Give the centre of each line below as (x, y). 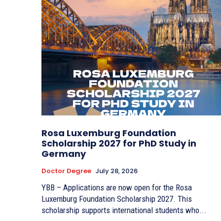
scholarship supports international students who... (124, 210)
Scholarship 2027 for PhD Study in (119, 144)
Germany (64, 154)
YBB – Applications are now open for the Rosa (117, 188)
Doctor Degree (66, 171)
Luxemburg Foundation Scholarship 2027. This (117, 199)
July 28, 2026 (116, 171)
